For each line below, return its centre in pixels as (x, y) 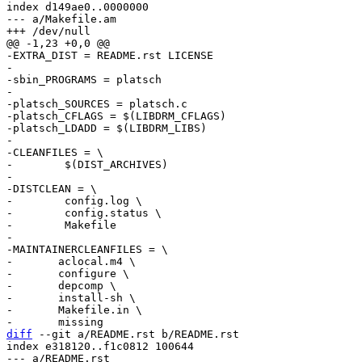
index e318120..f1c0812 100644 (100, 346)
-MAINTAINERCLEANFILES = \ (87, 249)
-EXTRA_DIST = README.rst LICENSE (110, 55)
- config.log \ (74, 201)
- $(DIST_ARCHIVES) (87, 164)
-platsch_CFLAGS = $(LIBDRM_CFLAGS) (116, 116)
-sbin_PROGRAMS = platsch (84, 80)
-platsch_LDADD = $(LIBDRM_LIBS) (107, 128)
